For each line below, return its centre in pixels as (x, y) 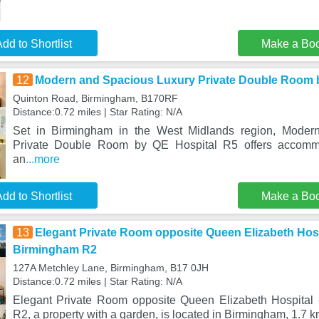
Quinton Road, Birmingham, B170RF (95, 98)
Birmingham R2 (54, 250)
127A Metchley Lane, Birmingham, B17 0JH (110, 268)
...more (42, 159)
